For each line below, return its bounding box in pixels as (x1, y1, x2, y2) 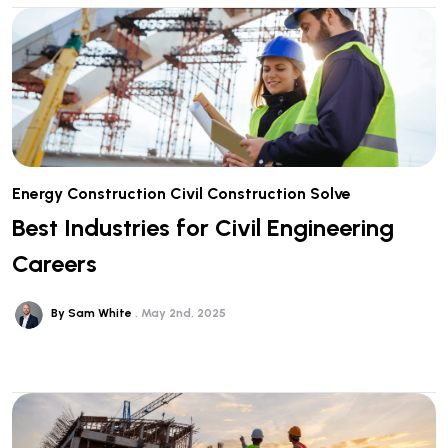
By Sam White (50, 306, 135, 321)
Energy (12, 184, 63, 204)
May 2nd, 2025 (140, 306, 226, 321)
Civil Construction (170, 184, 306, 204)
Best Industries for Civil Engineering (12, 213, 394, 243)
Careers (12, 249, 97, 279)
